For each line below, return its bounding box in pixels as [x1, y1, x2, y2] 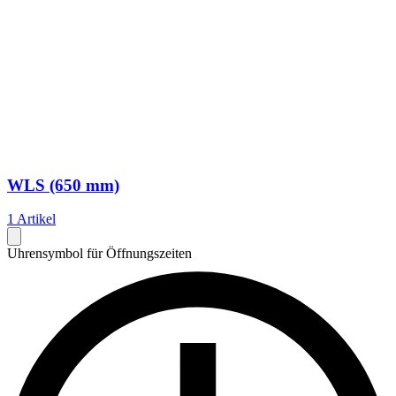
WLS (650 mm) [7, 175, 119, 194]
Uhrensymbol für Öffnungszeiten [7, 246, 192, 262]
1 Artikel [7, 211, 56, 227]
